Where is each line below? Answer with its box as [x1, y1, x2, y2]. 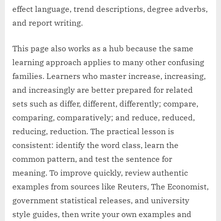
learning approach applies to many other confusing [12, 57, 204, 67]
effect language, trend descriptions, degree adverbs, [12, 3, 208, 14]
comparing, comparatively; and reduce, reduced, [12, 112, 195, 122]
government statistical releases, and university [12, 195, 189, 205]
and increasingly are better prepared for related [12, 84, 193, 95]
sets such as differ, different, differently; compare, [12, 98, 198, 109]
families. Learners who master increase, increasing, [12, 71, 206, 81]
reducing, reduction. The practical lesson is [12, 126, 174, 136]
